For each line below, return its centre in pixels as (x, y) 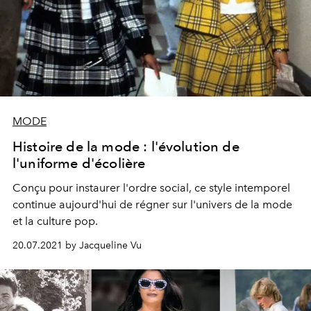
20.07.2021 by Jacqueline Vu (77, 245)
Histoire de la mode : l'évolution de (126, 146)
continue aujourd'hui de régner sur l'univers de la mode (152, 204)
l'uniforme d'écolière (79, 163)
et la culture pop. (55, 221)
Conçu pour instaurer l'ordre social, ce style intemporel (151, 187)
